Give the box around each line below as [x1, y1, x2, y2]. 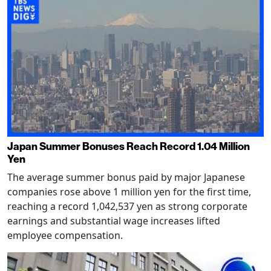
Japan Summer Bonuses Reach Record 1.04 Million [7, 139, 250, 153]
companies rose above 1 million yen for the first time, [7, 184, 251, 198]
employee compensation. [7, 228, 123, 242]
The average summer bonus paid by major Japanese [7, 170, 245, 184]
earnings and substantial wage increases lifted [7, 214, 220, 227]
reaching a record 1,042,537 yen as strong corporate [7, 199, 247, 213]
